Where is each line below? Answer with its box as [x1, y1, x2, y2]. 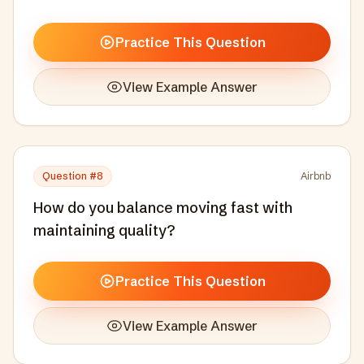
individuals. [33, 5, 113, 24]
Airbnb [301, 170, 331, 182]
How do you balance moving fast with [33, 198, 292, 217]
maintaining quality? [33, 221, 175, 240]
